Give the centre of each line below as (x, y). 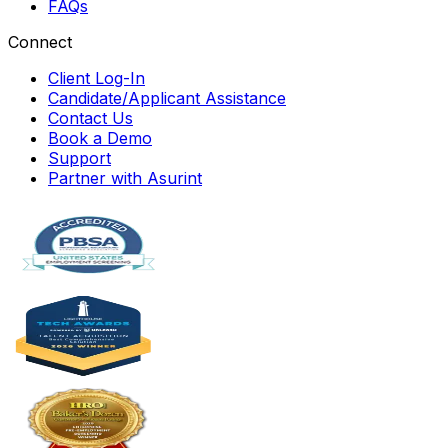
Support (79, 157)
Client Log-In (96, 77)
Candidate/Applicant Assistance (167, 97)
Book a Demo (100, 137)
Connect (40, 41)
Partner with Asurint (125, 177)
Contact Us (90, 117)
